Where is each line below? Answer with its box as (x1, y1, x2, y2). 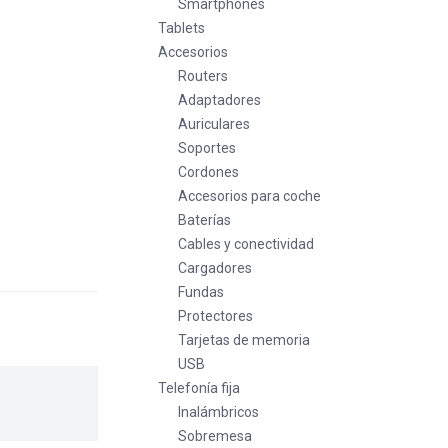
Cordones (178, 164, 239, 180)
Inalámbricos (178, 404, 259, 420)
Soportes (178, 140, 236, 156)
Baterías (178, 212, 231, 228)
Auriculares (178, 116, 250, 132)
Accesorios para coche (178, 188, 321, 204)
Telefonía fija (158, 380, 240, 396)
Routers (178, 68, 228, 84)
